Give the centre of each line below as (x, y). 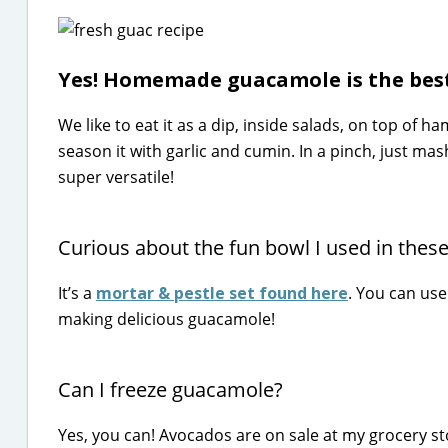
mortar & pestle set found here (222, 293)
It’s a (77, 293)
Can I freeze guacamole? (170, 389)
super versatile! (116, 177)
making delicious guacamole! (166, 319)
